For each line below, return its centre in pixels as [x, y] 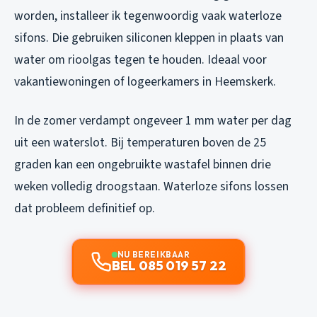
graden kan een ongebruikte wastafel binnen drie [143, 165]
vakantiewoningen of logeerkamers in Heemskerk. [145, 82]
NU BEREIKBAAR [154, 255]
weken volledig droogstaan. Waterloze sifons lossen [151, 187]
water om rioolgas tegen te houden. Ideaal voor [140, 60]
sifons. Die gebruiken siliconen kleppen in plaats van [149, 38]
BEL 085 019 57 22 [169, 266]
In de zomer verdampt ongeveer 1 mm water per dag [153, 121]
